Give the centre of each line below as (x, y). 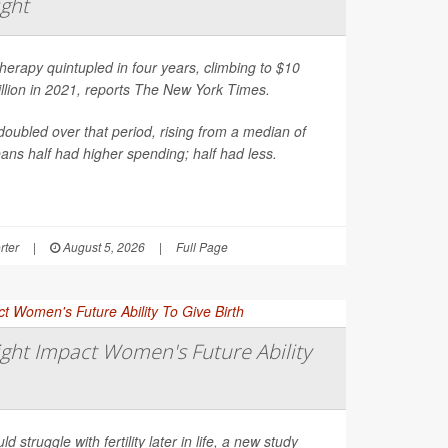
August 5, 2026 (102, 246)
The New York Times (200, 88)
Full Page (202, 246)
